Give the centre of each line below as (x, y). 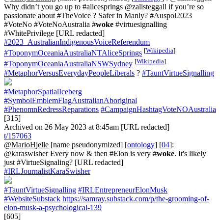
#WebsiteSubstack (32, 198)
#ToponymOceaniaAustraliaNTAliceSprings (73, 53)
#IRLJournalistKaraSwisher (47, 171)
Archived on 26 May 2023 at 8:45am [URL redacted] (87, 127)
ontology (141, 144)
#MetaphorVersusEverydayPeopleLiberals (69, 73)
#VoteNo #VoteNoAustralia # (50, 24)
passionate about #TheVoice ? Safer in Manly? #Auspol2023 (98, 15)
